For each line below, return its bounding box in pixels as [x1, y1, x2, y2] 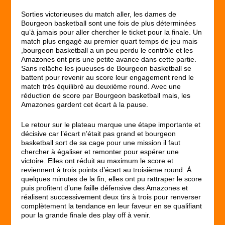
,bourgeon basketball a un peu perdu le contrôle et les [21, 46, 193, 54]
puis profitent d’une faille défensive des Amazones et [21, 184, 188, 192]
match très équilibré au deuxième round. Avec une [21, 82, 181, 90]
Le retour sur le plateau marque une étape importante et [21, 121, 201, 129]
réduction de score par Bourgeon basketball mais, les [21, 91, 191, 99]
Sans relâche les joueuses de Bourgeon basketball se [21, 64, 192, 72]
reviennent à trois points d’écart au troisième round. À [21, 166, 192, 174]
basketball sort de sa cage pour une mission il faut [21, 139, 181, 147]
